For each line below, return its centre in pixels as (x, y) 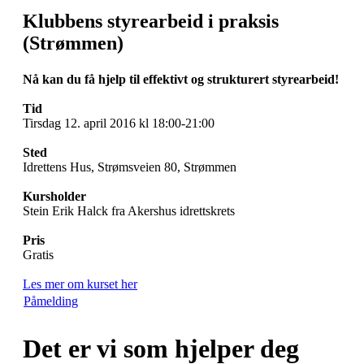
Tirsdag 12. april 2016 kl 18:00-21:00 (119, 123)
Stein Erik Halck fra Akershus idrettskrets (129, 211)
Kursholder (54, 197)
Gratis (38, 255)
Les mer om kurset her (80, 284)
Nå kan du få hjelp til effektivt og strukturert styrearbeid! (181, 80)
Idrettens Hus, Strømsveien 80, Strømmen (130, 167)
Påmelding (51, 301)
